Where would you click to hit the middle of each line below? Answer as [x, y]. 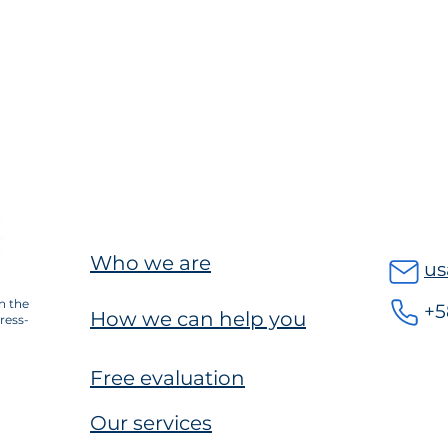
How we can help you [198, 319]
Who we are [150, 263]
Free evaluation [167, 378]
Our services [151, 423]
